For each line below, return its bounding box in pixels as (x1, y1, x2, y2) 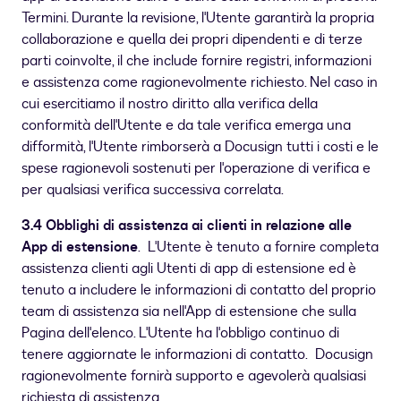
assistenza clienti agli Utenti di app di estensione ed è (21, 259, 356, 279)
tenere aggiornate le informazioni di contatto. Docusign (21, 345, 373, 365)
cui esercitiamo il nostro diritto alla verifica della (21, 94, 318, 115)
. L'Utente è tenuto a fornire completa (138, 237, 379, 258)
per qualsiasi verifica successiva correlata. (21, 180, 287, 200)
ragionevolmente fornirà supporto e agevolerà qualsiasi (21, 366, 366, 387)
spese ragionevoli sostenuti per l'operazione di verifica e (21, 158, 371, 179)
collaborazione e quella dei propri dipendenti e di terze (21, 30, 363, 50)
